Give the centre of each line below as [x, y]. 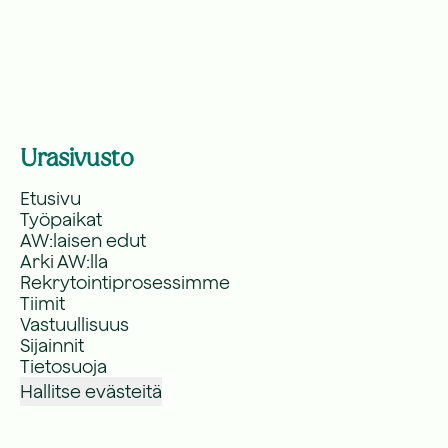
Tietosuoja [63, 366]
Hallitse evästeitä [91, 391]
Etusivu [50, 198]
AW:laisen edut [83, 240]
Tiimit [42, 303]
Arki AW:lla [64, 261]
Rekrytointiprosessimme [125, 282]
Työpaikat [61, 219]
